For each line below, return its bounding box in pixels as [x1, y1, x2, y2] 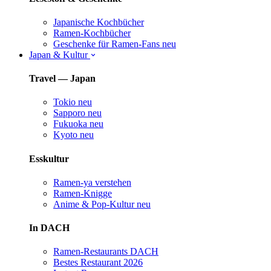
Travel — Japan [29, 73, 96, 84]
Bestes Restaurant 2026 [53, 257, 143, 268]
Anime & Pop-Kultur [53, 198, 134, 209]
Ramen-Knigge [53, 188, 112, 198]
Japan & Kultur [29, 49, 90, 60]
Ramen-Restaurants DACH [53, 246, 158, 257]
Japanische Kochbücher [53, 16, 144, 27]
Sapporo [53, 108, 85, 119]
